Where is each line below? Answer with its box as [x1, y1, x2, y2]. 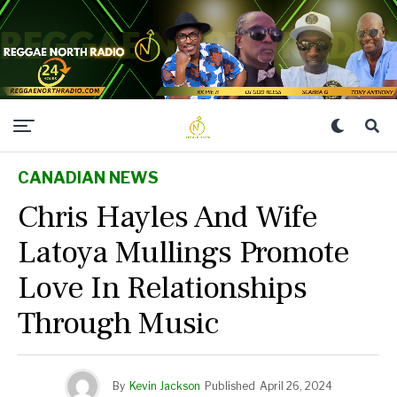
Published [205, 379, 255, 393]
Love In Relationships [18, 268, 307, 308]
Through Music [18, 303, 220, 344]
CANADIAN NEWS [18, 168, 159, 187]
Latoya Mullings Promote [18, 232, 350, 273]
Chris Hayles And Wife [18, 197, 317, 237]
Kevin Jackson [129, 379, 200, 393]
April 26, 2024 [260, 379, 332, 393]
